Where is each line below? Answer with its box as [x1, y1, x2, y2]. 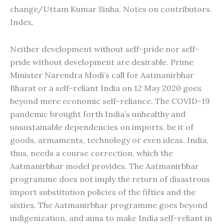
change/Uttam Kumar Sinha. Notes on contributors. [10, 4, 212, 14]
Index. [10, 17, 33, 27]
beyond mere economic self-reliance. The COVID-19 [10, 96, 210, 106]
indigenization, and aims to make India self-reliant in [10, 213, 212, 223]
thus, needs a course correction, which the [10, 148, 173, 158]
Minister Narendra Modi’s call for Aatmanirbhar [10, 70, 194, 80]
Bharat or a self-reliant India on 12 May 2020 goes [10, 83, 201, 93]
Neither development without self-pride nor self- [10, 44, 199, 54]
